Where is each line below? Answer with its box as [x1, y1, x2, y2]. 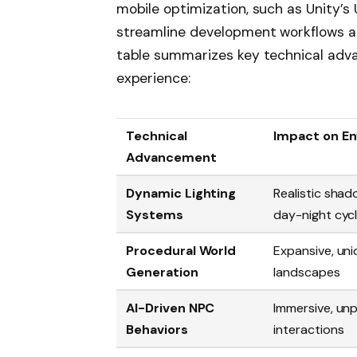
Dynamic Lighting [126, 185, 237, 202]
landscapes [273, 264, 340, 281]
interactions [273, 321, 344, 339]
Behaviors [126, 321, 188, 339]
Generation [126, 264, 198, 281]
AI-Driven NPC [126, 300, 215, 317]
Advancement [126, 149, 217, 167]
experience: [116, 69, 191, 88]
